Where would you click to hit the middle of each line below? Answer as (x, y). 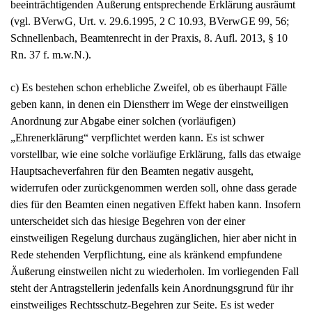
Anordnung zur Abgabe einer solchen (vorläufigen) (123, 120)
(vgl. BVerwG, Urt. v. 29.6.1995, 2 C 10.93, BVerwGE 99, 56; (150, 22)
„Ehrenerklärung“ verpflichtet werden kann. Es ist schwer (137, 137)
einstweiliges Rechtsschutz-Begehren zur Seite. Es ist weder (142, 304)
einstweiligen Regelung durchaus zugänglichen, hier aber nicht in (154, 237)
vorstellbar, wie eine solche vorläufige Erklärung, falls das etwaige (156, 154)
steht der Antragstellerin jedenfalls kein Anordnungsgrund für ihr (152, 288)
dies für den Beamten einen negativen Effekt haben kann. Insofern (156, 204)
